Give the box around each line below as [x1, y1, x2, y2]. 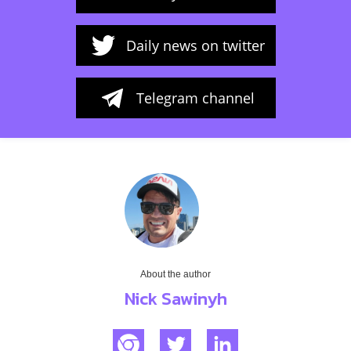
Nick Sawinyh [124, 285, 227, 312]
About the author [140, 268, 211, 280]
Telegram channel [136, 88, 255, 107]
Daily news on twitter [125, 35, 265, 55]
